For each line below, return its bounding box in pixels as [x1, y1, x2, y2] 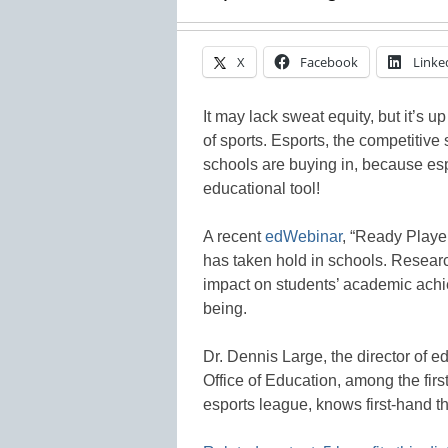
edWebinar [265, 227, 342, 245]
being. [203, 299, 247, 317]
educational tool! [203, 179, 320, 197]
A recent [203, 227, 265, 245]
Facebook [300, 52, 358, 71]
